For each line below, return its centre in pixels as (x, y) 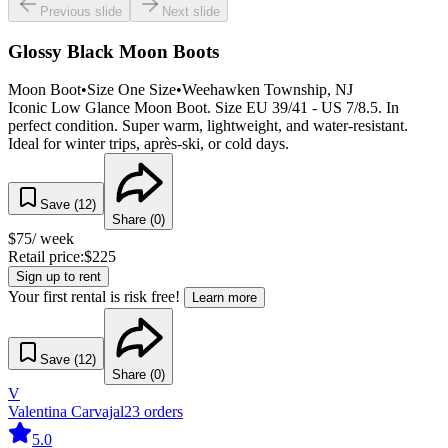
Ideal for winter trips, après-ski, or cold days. (148, 144)
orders (163, 412)
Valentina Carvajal (66, 412)
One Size (147, 90)
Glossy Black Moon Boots (113, 51)
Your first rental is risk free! (94, 297)
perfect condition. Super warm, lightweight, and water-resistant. (208, 126)
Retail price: (46, 257)
